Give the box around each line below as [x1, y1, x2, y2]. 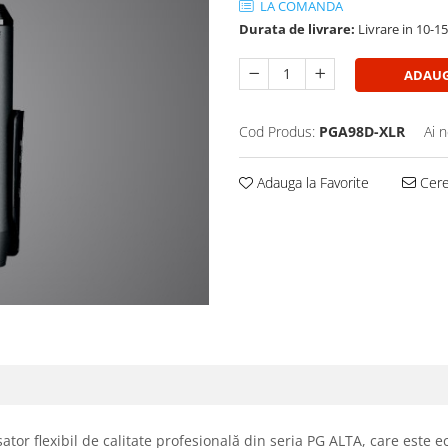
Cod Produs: [239, 122, 315, 142]
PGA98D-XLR [319, 122, 405, 142]
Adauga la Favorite [253, 173, 369, 193]
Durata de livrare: [239, 20, 355, 39]
